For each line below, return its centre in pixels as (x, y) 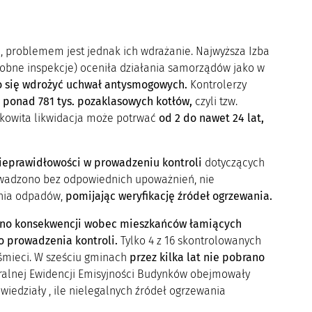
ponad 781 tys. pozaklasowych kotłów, (99, 101)
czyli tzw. (216, 101)
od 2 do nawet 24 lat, (211, 118)
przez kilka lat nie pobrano (197, 257)
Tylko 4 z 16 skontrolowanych (190, 240)
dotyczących (233, 162)
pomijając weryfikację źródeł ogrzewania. (169, 196)
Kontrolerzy (217, 84)
